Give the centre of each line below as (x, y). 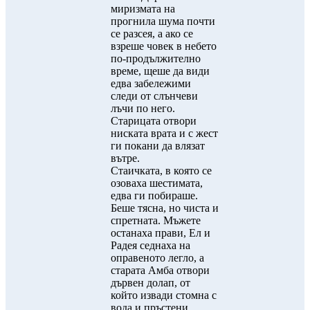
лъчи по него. (143, 108)
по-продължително (156, 58)
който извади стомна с (164, 295)
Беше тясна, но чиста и (165, 208)
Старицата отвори (154, 121)
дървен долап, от (151, 283)
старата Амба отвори (160, 270)
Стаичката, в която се (161, 171)
